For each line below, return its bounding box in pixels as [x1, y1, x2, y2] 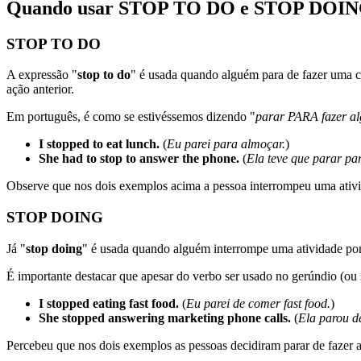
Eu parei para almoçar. [167, 137, 285, 151]
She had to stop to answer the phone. [39, 151, 239, 166]
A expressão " [6, 68, 77, 82]
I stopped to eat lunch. [39, 137, 160, 151]
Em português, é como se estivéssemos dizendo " [6, 110, 255, 124]
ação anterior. [6, 82, 74, 97]
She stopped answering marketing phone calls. [39, 310, 291, 325]
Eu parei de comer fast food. [186, 296, 330, 310]
